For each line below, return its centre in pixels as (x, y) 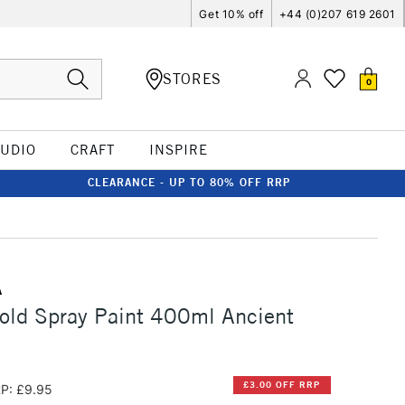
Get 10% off (231, 14)
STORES (192, 78)
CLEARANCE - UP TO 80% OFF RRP (189, 182)
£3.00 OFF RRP (282, 385)
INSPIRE (178, 150)
